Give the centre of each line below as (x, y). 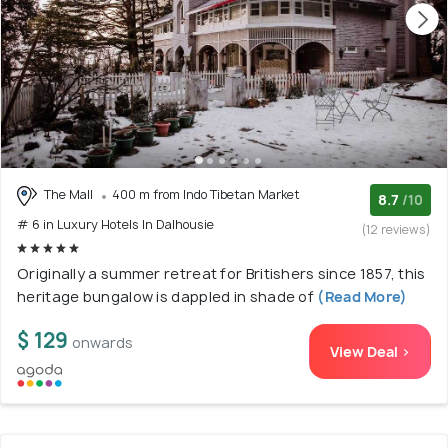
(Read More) (361, 296)
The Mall (68, 195)
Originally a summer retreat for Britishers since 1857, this (221, 273)
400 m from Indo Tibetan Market (206, 195)
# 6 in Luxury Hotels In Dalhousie (115, 224)
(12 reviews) (396, 230)
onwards (102, 342)
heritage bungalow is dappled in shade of (165, 296)
